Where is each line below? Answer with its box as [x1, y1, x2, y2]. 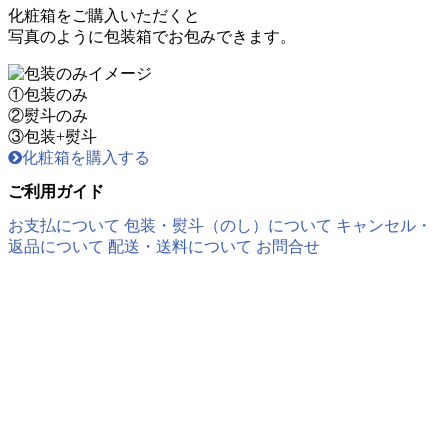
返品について [8, 238, 104, 256]
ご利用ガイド [8, 183, 104, 201]
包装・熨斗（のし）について [124, 217, 332, 235]
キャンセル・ [336, 217, 432, 235]
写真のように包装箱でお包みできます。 [8, 27, 296, 45]
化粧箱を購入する [22, 148, 150, 166]
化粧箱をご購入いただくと [8, 6, 200, 24]
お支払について [8, 217, 120, 235]
